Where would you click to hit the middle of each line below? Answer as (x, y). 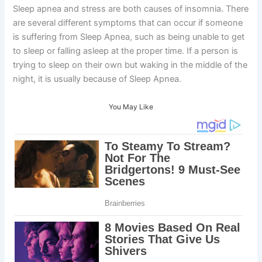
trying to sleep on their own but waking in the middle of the (130, 65)
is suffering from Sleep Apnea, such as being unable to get (129, 37)
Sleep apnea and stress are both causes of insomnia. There (131, 9)
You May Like (131, 106)
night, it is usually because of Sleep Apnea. (97, 79)
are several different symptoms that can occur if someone (128, 23)
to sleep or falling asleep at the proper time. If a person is (126, 51)
